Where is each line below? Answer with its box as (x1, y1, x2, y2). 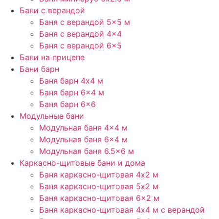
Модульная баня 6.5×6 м (39, 146, 134, 156)
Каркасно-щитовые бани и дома (20, 158, 145, 168)
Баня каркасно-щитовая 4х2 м (39, 170, 158, 179)
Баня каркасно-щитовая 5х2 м (39, 181, 158, 191)
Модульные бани (20, 111, 84, 121)
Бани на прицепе (20, 52, 85, 62)
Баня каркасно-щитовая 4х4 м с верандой (39, 205, 205, 215)
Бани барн (20, 64, 59, 74)
